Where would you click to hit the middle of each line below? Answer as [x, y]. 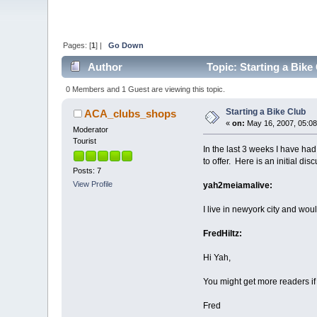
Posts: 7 [87, 171]
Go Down [126, 45]
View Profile [93, 184]
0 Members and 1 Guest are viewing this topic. [145, 89]
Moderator [91, 129]
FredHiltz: [222, 233]
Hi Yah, [217, 257]
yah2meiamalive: [237, 185]
